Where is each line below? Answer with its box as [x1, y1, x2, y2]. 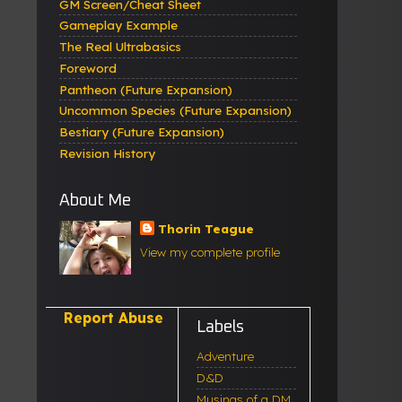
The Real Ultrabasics [59, 39, 181, 55]
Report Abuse [64, 309, 163, 328]
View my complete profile [140, 244, 281, 260]
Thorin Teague [158, 220, 255, 236]
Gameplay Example [59, 17, 178, 33]
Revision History [59, 144, 155, 161]
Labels [197, 318, 244, 336]
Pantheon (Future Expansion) [59, 81, 232, 97]
